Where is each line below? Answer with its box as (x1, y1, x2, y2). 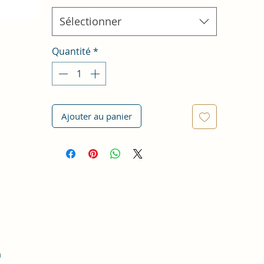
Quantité (52, 44, 91, 58)
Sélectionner (60, 14, 121, 28)
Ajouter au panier (61, 110, 132, 122)
